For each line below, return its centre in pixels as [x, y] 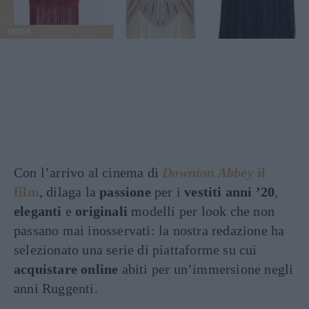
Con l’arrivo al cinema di [88, 172]
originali [102, 211]
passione [125, 192]
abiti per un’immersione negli [206, 269]
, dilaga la [69, 192]
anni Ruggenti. [56, 288]
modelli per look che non [201, 211]
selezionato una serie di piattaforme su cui [136, 250]
